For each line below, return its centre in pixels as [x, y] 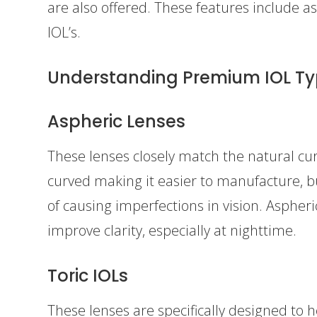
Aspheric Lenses [117, 121]
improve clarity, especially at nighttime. [172, 230]
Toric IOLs [88, 275]
